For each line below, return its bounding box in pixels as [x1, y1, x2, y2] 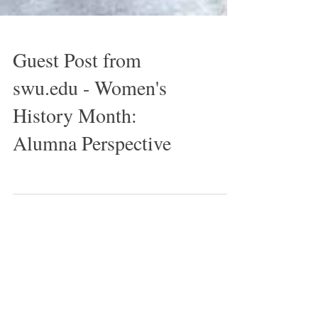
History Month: [13, 133, 137, 160]
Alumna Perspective [13, 160, 171, 187]
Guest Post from [13, 77, 141, 104]
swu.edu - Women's [13, 105, 167, 132]
